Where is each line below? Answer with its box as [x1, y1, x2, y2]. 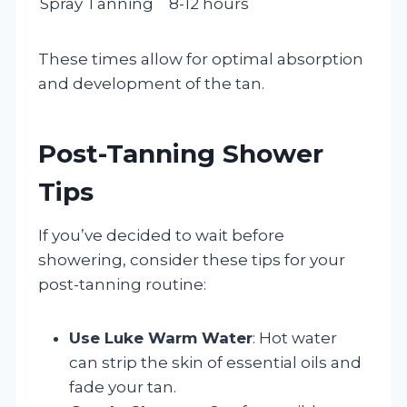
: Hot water [253, 328, 337, 347]
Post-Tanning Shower [38, 137, 323, 169]
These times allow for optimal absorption [38, 49, 363, 68]
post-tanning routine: [38, 274, 206, 293]
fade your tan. [69, 377, 176, 396]
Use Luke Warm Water [69, 328, 253, 347]
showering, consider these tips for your [38, 250, 345, 269]
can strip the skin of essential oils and [69, 352, 362, 372]
